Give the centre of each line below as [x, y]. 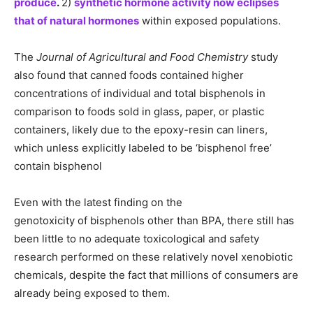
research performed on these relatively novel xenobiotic [153, 256]
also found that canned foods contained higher [129, 75]
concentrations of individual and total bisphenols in [140, 93]
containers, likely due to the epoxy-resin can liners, [141, 129]
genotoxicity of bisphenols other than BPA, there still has [154, 220]
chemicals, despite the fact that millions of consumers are [156, 275]
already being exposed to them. [92, 293]
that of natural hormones [77, 20]
